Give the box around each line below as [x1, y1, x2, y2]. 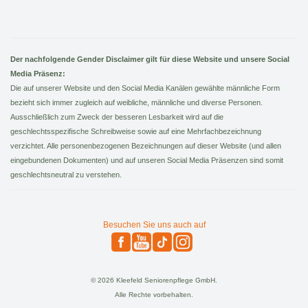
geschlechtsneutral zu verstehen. [10, 170, 122, 179]
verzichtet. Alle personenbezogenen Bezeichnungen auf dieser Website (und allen [10, 141, 281, 150]
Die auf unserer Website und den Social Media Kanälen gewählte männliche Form [10, 83, 280, 92]
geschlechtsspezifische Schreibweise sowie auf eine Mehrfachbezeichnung [10, 126, 261, 135]
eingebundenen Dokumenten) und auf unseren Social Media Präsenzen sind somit [10, 155, 283, 164]
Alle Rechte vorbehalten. [115, 290, 193, 298]
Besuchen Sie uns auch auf [102, 219, 206, 230]
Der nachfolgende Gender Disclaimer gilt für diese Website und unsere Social [10, 54, 289, 63]
